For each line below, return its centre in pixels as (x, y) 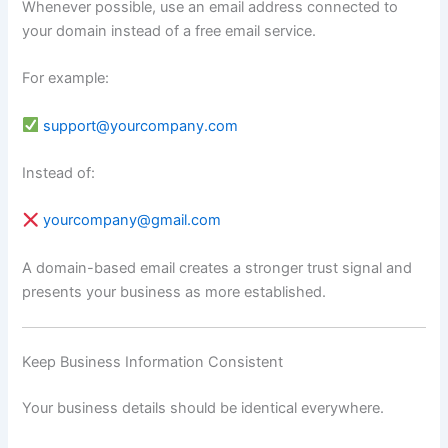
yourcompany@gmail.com (132, 220)
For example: (66, 78)
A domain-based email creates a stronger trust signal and (217, 267)
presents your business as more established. (174, 291)
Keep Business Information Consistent (153, 361)
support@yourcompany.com (141, 125)
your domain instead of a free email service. (169, 30)
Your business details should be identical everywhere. (203, 407)
